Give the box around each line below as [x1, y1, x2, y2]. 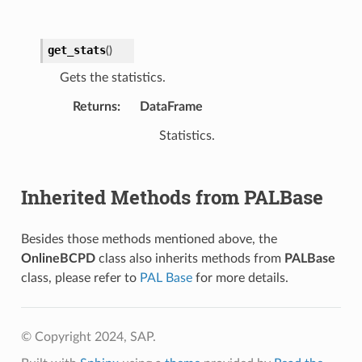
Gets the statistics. [59, 70, 166, 84]
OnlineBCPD [20, 251, 95, 265]
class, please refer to [20, 271, 140, 284]
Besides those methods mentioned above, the [20, 232, 277, 246]
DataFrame [139, 99, 203, 113]
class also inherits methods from [95, 251, 284, 265]
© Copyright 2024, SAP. [20, 330, 156, 343]
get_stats [47, 43, 106, 57]
